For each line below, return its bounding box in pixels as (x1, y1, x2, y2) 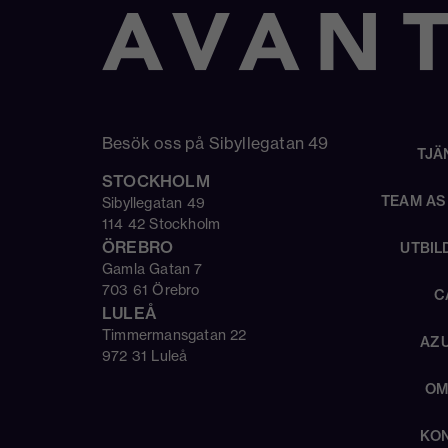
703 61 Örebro (102, 280, 200, 299)
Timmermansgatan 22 (102, 325, 255, 344)
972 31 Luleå (102, 346, 188, 365)
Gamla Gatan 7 (102, 259, 203, 278)
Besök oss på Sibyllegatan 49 (102, 132, 329, 153)
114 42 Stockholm (102, 214, 221, 233)
